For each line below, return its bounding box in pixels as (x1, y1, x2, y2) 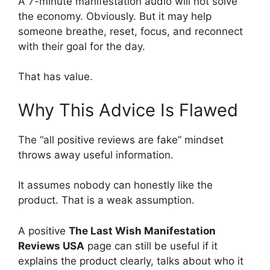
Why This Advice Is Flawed (18, 99, 238, 121)
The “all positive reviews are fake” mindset (18, 133, 224, 146)
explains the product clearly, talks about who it (18, 254, 243, 267)
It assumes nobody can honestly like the (18, 179, 213, 191)
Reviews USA (18, 239, 84, 252)
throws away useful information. (18, 148, 174, 161)
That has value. (18, 71, 93, 83)
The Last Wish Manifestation (69, 224, 216, 237)
